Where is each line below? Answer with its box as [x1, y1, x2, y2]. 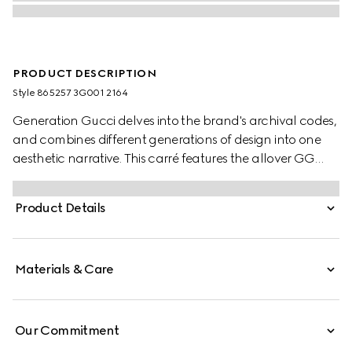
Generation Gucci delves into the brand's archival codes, [13, 113, 337, 128]
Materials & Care [15, 262, 114, 277]
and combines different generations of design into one [13, 132, 321, 147]
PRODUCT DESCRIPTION [13, 67, 156, 80]
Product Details [15, 200, 106, 215]
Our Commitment [15, 323, 119, 338]
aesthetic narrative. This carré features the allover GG [13, 151, 315, 166]
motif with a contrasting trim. [13, 170, 174, 185]
